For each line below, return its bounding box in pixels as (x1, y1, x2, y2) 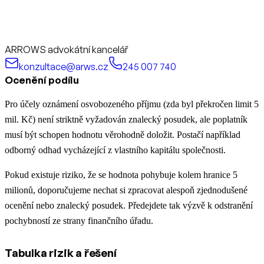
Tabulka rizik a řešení (5, 246, 117, 260)
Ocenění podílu (5, 74, 79, 87)
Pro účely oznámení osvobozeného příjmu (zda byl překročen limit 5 (5, 99, 259, 110)
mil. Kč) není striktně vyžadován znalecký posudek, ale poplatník (5, 114, 247, 125)
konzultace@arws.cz (19, 61, 108, 73)
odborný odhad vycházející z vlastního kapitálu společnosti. (5, 145, 226, 156)
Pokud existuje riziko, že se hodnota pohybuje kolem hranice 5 (5, 170, 237, 180)
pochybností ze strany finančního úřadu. (5, 216, 153, 226)
